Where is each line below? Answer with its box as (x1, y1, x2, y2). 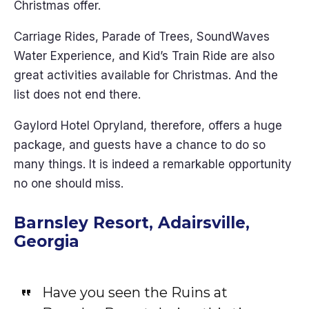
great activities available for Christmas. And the (14, 68, 278, 82)
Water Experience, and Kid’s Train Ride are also (14, 49, 275, 63)
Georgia (14, 232, 79, 251)
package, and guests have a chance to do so (14, 138, 266, 152)
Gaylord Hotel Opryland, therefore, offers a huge (14, 119, 282, 132)
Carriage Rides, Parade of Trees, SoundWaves (14, 30, 270, 43)
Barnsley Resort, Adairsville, (14, 213, 250, 232)
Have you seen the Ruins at (41, 284, 228, 301)
